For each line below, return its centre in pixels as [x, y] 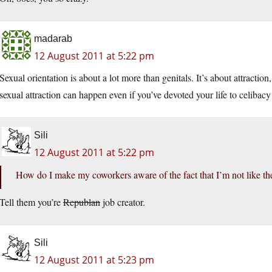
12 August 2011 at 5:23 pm [94, 260]
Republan [82, 202]
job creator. [123, 202]
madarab [53, 39]
